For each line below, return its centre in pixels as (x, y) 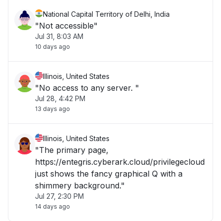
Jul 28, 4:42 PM (60, 98)
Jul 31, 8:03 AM (59, 36)
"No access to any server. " (87, 88)
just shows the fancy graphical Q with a (109, 174)
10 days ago (53, 47)
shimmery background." (80, 185)
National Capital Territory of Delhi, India (106, 14)
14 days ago (53, 206)
